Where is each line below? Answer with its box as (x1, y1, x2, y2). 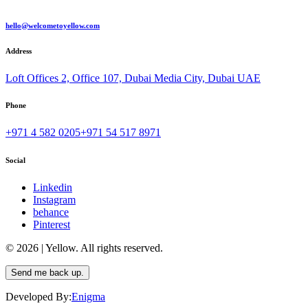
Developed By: (5, 291, 71, 303)
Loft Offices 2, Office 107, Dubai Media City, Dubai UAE (5, 71, 261, 84)
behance (33, 206, 69, 219)
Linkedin (33, 181, 72, 194)
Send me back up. (11, 267, 84, 278)
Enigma (71, 291, 105, 303)
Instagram (33, 194, 76, 206)
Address (5, 46, 32, 55)
